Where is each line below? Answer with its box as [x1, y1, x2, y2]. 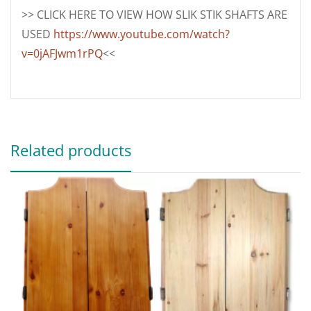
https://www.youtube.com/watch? [53, 26, 230, 42]
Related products [10, 140, 131, 160]
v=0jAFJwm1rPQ [22, 46, 103, 61]
